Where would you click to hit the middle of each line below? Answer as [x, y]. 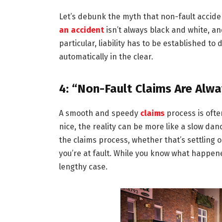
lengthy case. [83, 166]
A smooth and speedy [99, 113]
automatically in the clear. [106, 57]
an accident [81, 30]
